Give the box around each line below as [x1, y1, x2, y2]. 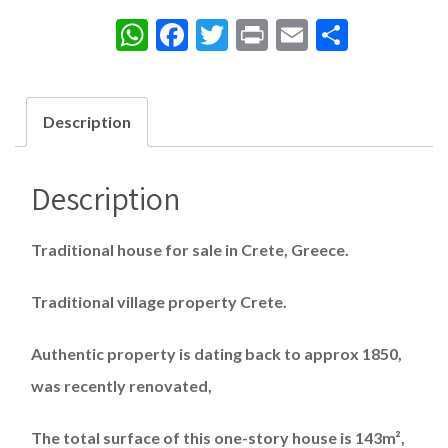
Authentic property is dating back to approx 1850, [31, 344, 402, 364]
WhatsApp [147, 15, 296, 55]
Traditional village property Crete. [31, 292, 287, 312]
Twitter [227, 15, 332, 55]
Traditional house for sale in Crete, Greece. [31, 240, 349, 260]
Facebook [187, 15, 320, 55]
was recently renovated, [31, 376, 212, 396]
